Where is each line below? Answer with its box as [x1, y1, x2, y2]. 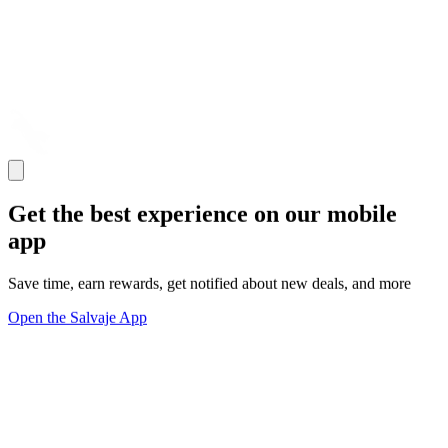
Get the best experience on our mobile [8, 201, 397, 227]
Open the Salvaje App [8, 308, 147, 326]
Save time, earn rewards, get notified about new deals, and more [8, 274, 411, 292]
